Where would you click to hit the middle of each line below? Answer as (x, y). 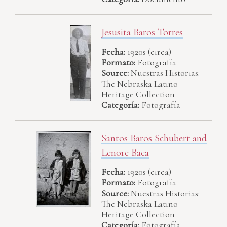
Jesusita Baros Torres (142, 32)
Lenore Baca (125, 152)
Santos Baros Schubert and (154, 138)
